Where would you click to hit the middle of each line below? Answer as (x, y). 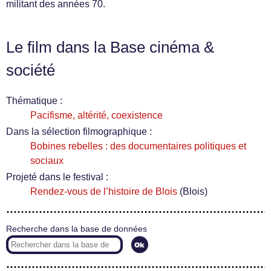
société (31, 70)
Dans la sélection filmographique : (79, 132)
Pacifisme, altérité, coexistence (96, 115)
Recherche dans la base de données (77, 229)
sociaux (47, 161)
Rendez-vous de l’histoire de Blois (104, 191)
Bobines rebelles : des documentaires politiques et (138, 146)
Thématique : (34, 101)
